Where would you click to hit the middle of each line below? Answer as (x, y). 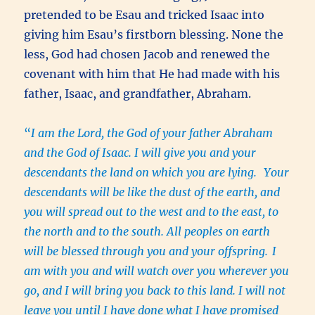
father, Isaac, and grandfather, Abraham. (138, 94)
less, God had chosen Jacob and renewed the (147, 54)
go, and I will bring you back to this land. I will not (155, 291)
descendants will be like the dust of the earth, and (152, 192)
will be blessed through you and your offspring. (146, 251)
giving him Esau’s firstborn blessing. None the (154, 35)
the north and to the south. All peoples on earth (147, 232)
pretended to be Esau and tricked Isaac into (144, 15)
